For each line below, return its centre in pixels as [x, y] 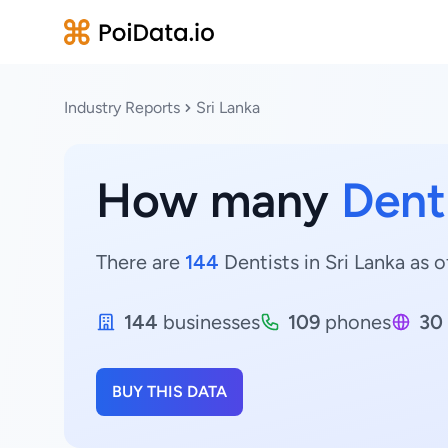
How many [218, 200]
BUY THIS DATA [169, 391]
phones [355, 322]
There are [140, 262]
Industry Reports [122, 107]
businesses [209, 322]
